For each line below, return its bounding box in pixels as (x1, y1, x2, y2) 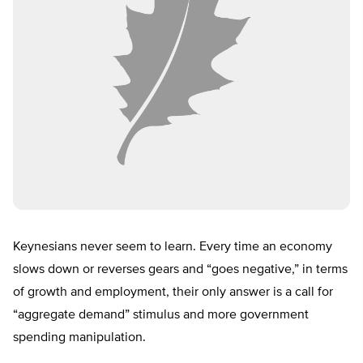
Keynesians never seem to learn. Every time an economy (13, 241, 332, 254)
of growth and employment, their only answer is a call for (13, 286, 333, 300)
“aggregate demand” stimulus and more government (13, 309, 309, 322)
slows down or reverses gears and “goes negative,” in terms (13, 263, 348, 277)
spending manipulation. (13, 331, 146, 345)
